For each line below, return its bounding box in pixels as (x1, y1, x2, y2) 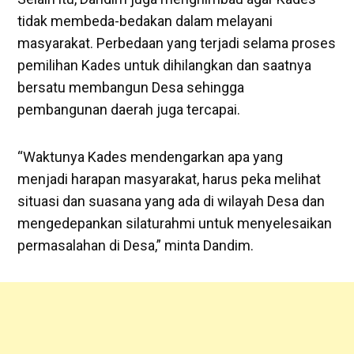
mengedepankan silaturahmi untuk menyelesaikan (17, 214, 333, 232)
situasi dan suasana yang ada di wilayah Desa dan (17, 192, 326, 209)
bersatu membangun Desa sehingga (17, 78, 245, 96)
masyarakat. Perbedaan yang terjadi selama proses (17, 34, 337, 51)
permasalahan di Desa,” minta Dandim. (17, 236, 254, 254)
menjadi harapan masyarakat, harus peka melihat (17, 170, 322, 187)
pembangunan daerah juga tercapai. (17, 100, 241, 118)
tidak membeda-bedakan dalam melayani (17, 12, 273, 29)
